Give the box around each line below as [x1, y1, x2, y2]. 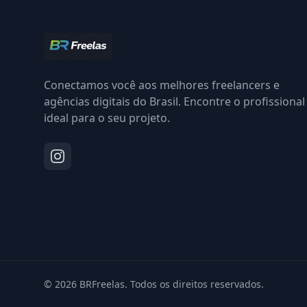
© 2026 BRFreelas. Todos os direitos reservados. [44, 278, 264, 291]
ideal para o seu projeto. [44, 110, 170, 125]
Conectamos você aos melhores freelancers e [44, 77, 280, 93]
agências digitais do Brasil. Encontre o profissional [44, 94, 305, 109]
